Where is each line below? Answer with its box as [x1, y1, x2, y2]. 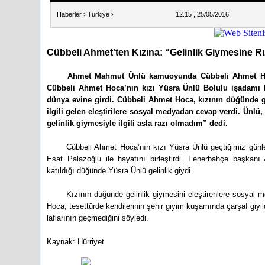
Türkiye [88, 11, 109, 18]
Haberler [57, 11, 82, 18]
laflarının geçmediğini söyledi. [47, 214, 148, 222]
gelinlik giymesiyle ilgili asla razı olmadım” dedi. [47, 119, 228, 128]
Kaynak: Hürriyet [47, 237, 104, 246]
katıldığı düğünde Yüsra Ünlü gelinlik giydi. [47, 166, 195, 175]
